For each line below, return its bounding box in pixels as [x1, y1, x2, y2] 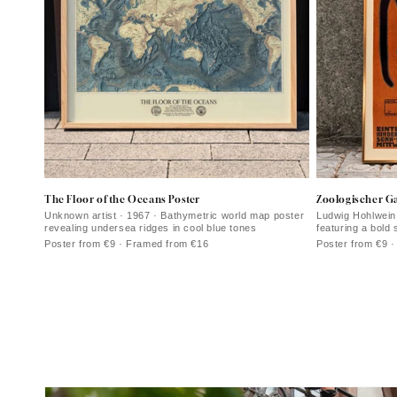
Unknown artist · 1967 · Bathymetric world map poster [44, 209, 305, 221]
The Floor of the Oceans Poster [44, 192, 200, 205]
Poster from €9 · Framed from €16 [44, 237, 209, 249]
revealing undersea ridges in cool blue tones [44, 222, 257, 233]
